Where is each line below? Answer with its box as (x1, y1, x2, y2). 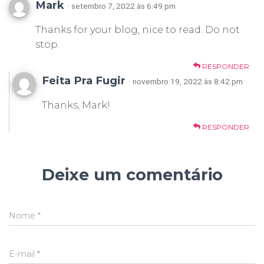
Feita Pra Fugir (42, 74, 128, 88)
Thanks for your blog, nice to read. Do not (35, 24, 240, 36)
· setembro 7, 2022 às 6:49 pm (67, 1, 176, 11)
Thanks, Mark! (42, 100, 110, 111)
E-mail (9, 249, 37, 260)
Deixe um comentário (41, 165, 223, 185)
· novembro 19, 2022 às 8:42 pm (128, 77, 243, 87)
